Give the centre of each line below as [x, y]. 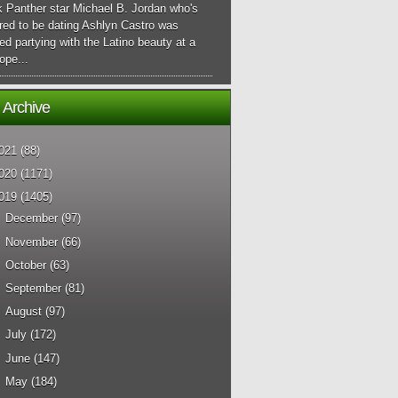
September [34, 289]
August [24, 312]
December [32, 219]
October [26, 265]
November [32, 242]
